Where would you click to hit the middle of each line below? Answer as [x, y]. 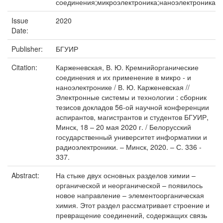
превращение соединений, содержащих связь [131, 215]
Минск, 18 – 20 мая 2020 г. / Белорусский [123, 127]
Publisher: [28, 49]
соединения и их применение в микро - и [123, 77]
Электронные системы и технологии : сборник [131, 97]
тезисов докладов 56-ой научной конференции [132, 107]
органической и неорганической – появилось [129, 185]
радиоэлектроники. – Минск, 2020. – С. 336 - [129, 147]
